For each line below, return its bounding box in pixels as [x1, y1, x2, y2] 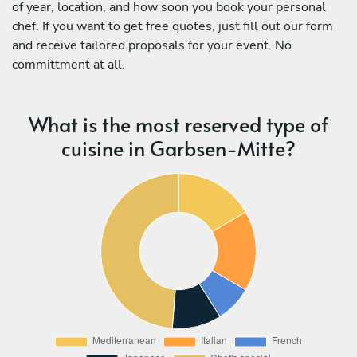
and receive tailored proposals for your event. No [12, 36, 292, 54]
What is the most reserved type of [29, 109, 328, 138]
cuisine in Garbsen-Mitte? [61, 133, 296, 162]
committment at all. [12, 55, 125, 73]
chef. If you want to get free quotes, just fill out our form [12, 17, 333, 35]
